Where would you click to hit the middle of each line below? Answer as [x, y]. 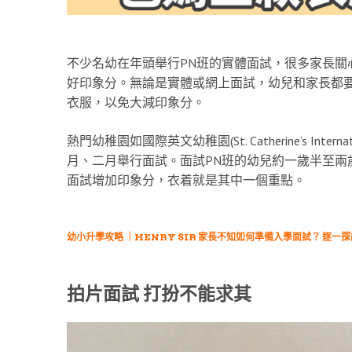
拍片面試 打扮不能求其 [159, 293]
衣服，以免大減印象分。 [136, 102]
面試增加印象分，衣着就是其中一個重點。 [186, 180]
